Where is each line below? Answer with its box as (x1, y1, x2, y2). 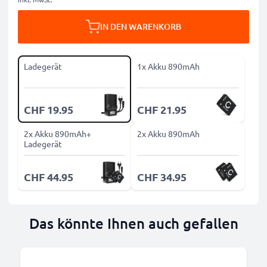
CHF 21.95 (137, 103, 187, 116)
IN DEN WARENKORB (100, 21, 181, 32)
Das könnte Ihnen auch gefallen (29, 214, 238, 232)
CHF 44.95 (24, 170, 73, 184)
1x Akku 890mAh (137, 61, 200, 72)
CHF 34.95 (137, 170, 187, 184)
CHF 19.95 (24, 103, 73, 116)
